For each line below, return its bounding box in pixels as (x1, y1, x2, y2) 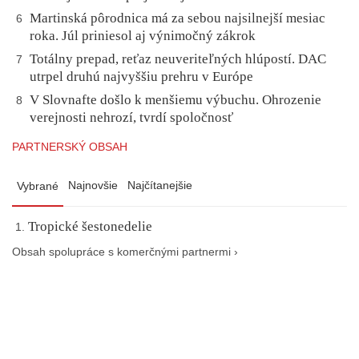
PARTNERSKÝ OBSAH (12, 140, 127, 154)
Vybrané (17, 179, 58, 193)
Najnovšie (68, 179, 118, 192)
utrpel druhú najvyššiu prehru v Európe (30, 69, 253, 85)
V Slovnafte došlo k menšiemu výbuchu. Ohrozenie (30, 92, 321, 108)
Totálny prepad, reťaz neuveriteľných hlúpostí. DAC (30, 51, 326, 67)
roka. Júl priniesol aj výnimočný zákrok (30, 28, 256, 44)
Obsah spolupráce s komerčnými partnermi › (12, 246, 238, 259)
